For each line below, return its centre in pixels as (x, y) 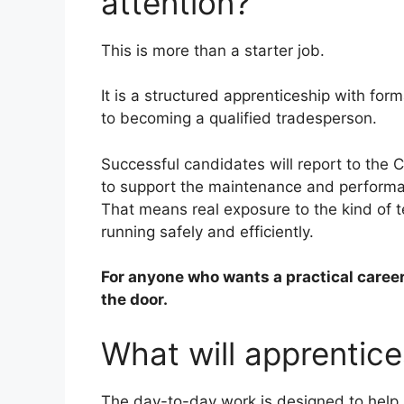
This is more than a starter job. (213, 50)
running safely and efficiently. (207, 231)
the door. (134, 300)
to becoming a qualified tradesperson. (239, 119)
